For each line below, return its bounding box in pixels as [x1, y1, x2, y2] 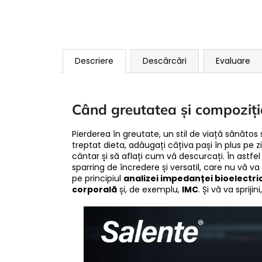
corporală [72, 184, 117, 196]
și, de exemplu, [117, 184, 182, 196]
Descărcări [143, 55, 187, 67]
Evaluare [216, 55, 250, 67]
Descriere [75, 55, 113, 67]
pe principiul [72, 173, 123, 185]
